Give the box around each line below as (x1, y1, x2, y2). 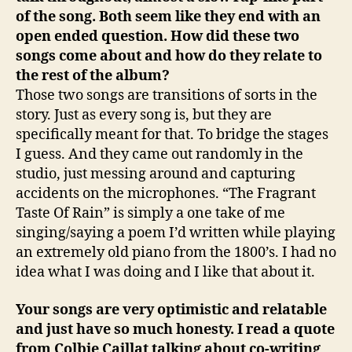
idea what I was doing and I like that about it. (16, 263, 315, 281)
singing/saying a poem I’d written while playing (16, 224, 335, 242)
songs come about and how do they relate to (16, 47, 322, 65)
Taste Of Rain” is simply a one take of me (16, 204, 285, 222)
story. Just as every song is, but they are (16, 106, 272, 124)
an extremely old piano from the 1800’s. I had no (16, 244, 336, 262)
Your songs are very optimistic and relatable (16, 300, 327, 319)
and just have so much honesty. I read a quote (16, 320, 335, 339)
